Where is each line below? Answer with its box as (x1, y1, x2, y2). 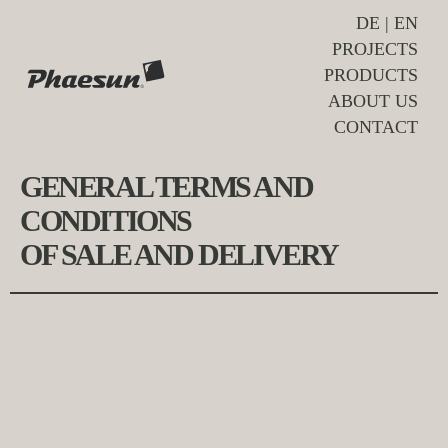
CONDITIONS (20, 204, 192, 237)
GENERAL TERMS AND (20, 170, 313, 203)
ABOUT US (328, 91, 418, 111)
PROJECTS (332, 39, 418, 59)
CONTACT (334, 117, 418, 137)
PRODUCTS (324, 65, 418, 85)
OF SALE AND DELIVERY (20, 238, 338, 271)
